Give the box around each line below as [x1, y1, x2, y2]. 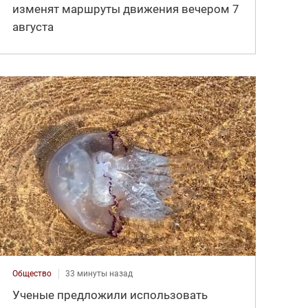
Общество [12, 269, 52, 279]
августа [12, 19, 54, 34]
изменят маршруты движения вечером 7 [12, 1, 240, 16]
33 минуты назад [65, 269, 133, 279]
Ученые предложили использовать [12, 288, 208, 302]
